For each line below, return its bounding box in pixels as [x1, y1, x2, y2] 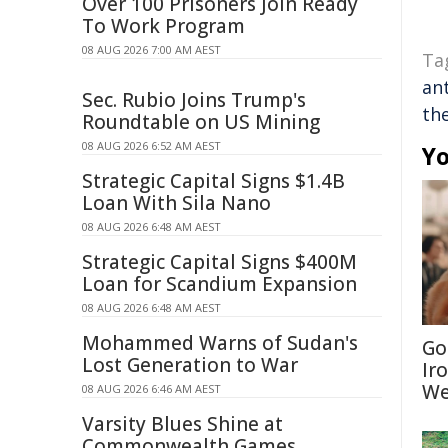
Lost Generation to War [82, 352, 298, 378]
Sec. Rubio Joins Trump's [82, 87, 306, 113]
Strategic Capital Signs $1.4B [82, 168, 345, 194]
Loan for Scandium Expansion [82, 271, 357, 297]
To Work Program [82, 13, 245, 39]
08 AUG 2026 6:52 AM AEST [82, 138, 221, 153]
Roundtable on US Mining [82, 109, 320, 135]
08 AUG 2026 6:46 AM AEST [82, 381, 221, 396]
